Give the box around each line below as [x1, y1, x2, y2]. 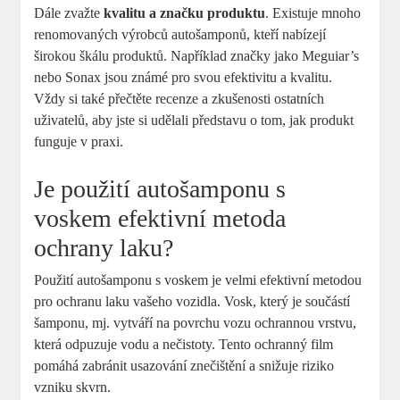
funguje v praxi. [34, 133, 124, 149]
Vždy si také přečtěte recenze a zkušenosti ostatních [34, 90, 325, 106]
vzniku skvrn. [34, 379, 112, 395]
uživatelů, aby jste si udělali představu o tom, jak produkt [34, 112, 354, 128]
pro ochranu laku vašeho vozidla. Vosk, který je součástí [34, 293, 351, 309]
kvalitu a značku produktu [104, 4, 266, 21]
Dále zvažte [34, 4, 104, 21]
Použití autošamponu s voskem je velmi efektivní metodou [34, 271, 362, 287]
